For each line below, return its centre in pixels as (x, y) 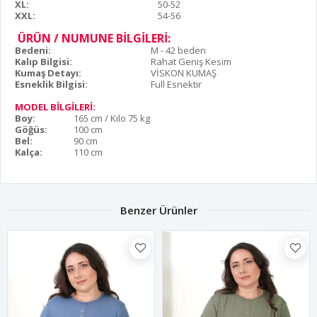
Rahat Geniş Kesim (191, 61)
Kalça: (29, 152)
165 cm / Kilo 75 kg (112, 118)
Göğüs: (31, 129)
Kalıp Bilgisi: (44, 61)
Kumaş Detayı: (48, 73)
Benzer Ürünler (158, 210)
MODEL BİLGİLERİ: (55, 106)
